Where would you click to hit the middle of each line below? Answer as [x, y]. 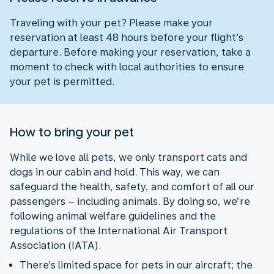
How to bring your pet [72, 132]
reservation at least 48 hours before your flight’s [127, 37]
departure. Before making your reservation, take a [130, 52]
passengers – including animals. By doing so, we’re [130, 201]
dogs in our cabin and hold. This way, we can [115, 172]
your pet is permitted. [62, 81]
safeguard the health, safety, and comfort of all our [132, 187]
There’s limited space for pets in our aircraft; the [136, 265]
